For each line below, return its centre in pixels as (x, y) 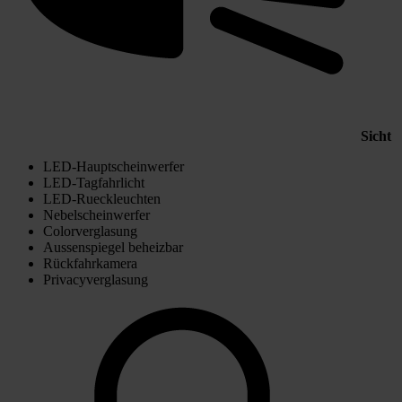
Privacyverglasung (96, 279)
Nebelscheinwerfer (96, 214)
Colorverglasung (90, 231)
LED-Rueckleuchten (102, 198)
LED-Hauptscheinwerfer (114, 166)
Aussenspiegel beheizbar (113, 247)
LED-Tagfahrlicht (94, 182)
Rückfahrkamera (90, 263)
